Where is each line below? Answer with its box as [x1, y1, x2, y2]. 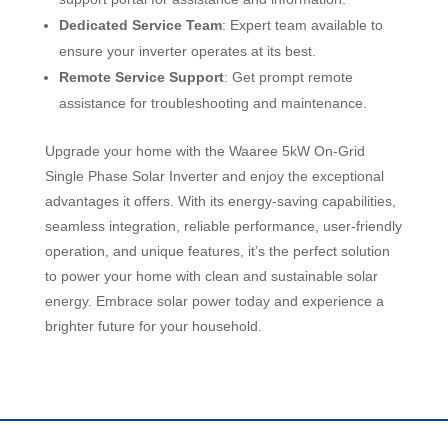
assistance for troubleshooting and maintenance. [58, 94, 367, 111]
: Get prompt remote [223, 68, 353, 85]
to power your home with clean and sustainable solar [44, 267, 378, 284]
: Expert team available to [221, 16, 383, 33]
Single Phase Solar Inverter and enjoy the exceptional [44, 167, 384, 184]
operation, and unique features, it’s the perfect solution [44, 242, 390, 259]
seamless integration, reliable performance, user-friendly [44, 217, 402, 234]
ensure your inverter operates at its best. [58, 42, 316, 59]
